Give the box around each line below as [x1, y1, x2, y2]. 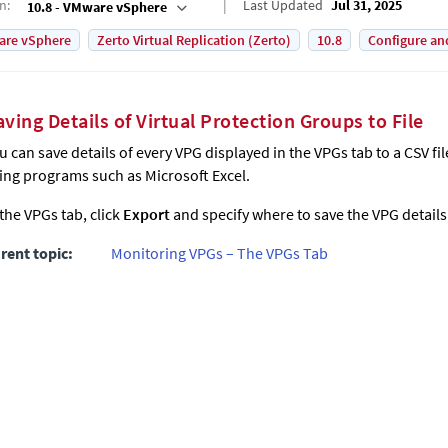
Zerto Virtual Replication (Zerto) [97, 31, 291, 49]
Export [123, 204, 170, 224]
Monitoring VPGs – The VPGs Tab [111, 243, 328, 263]
